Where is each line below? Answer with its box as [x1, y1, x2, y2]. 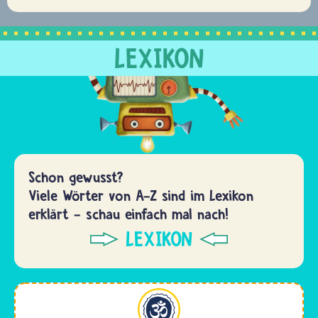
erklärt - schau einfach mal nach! [28, 204, 229, 223]
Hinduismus [20, 287, 85, 305]
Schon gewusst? [28, 168, 124, 186]
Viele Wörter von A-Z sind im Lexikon [28, 186, 253, 204]
